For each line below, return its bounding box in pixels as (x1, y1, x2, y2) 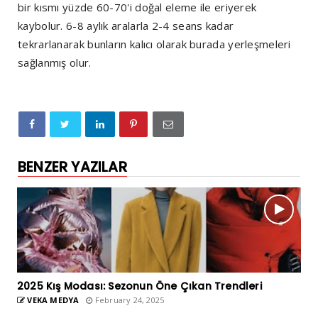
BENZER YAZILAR (18, 157, 127, 177)
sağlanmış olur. (18, 55, 92, 70)
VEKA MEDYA (25, 295, 79, 306)
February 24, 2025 (92, 295, 165, 306)
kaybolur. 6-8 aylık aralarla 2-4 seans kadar (18, 18, 234, 33)
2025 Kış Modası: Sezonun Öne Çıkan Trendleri (17, 279, 262, 294)
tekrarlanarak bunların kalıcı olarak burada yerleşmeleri (18, 37, 291, 52)
